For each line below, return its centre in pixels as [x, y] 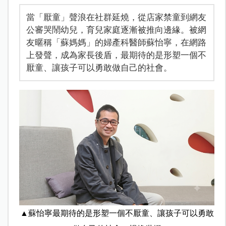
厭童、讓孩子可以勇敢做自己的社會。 [99, 67]
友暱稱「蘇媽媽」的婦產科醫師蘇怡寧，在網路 [116, 42]
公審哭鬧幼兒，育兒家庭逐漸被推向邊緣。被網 [116, 30]
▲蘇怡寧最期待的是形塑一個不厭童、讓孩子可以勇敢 [117, 213]
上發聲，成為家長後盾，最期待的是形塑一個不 [116, 55]
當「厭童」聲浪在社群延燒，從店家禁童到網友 [116, 17]
